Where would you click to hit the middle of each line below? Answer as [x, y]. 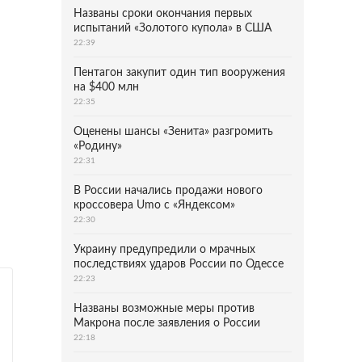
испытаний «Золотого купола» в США [173, 28]
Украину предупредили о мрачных [164, 250]
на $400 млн [106, 87]
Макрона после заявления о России [167, 323]
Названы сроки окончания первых [163, 14]
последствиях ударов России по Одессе [179, 264]
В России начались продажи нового [168, 191]
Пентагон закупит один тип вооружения [179, 73]
